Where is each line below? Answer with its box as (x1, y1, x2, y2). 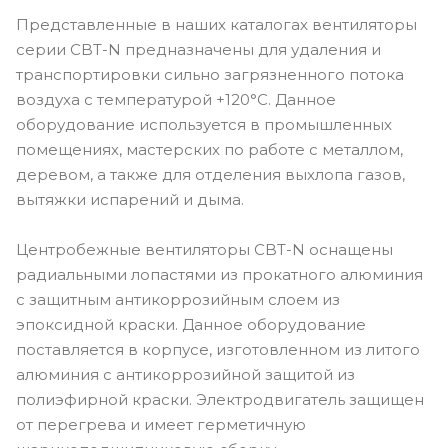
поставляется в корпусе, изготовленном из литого (16, 339, 420, 359)
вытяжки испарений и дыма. (16, 189, 244, 209)
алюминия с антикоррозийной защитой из (16, 364, 355, 384)
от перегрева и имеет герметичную (16, 414, 306, 434)
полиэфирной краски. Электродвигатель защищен (16, 389, 424, 409)
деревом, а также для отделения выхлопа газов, (16, 164, 405, 184)
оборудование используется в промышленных (16, 114, 392, 134)
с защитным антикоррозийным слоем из (16, 289, 340, 309)
